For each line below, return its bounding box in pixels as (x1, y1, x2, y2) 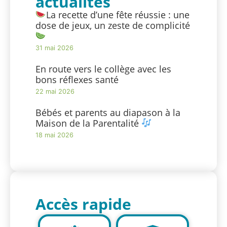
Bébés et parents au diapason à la (35, 106, 180, 119)
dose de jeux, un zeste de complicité (35, 19, 190, 31)
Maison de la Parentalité (35, 117, 141, 129)
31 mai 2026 (35, 44, 73, 52)
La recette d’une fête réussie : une (46, 8, 190, 21)
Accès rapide (35, 193, 131, 214)
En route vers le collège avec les (35, 62, 171, 75)
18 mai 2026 (35, 131, 73, 139)
